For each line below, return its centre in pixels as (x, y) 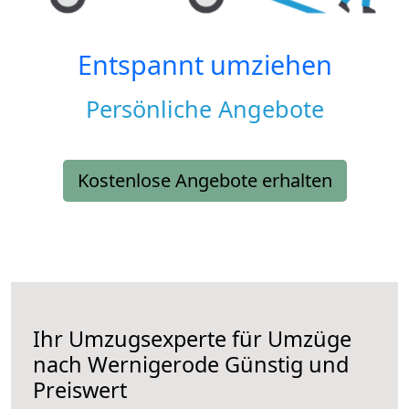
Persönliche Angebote (204, 109)
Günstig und (284, 365)
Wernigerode (153, 365)
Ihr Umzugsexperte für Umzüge (192, 339)
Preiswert (80, 390)
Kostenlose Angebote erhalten (204, 181)
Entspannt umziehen (204, 65)
